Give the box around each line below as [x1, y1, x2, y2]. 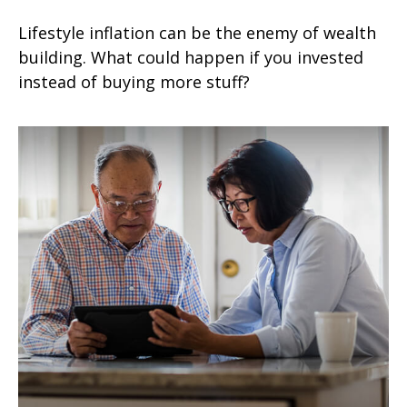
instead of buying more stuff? [18, 70, 250, 93]
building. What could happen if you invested [18, 45, 363, 68]
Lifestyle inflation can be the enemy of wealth [18, 21, 376, 44]
